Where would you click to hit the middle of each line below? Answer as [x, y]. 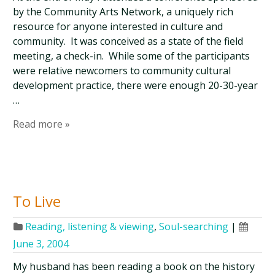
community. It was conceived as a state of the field [128, 41]
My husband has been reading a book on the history [134, 266]
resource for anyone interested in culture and [118, 26]
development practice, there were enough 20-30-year [136, 85]
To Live [37, 201]
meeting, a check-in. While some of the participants [132, 56]
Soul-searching [194, 227]
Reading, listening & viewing [90, 227]
